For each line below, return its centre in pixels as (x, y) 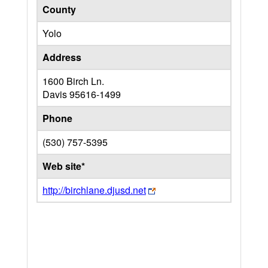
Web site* (64, 166)
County (59, 9)
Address (62, 57)
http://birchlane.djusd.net (94, 190)
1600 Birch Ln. (73, 81)
